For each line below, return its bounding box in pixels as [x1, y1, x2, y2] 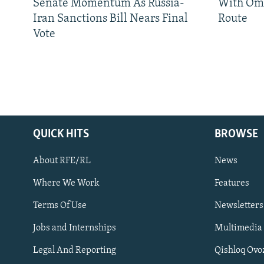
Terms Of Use [33, 200, 87, 210]
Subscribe [11, 196, 52, 207]
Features [214, 178, 249, 188]
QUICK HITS [33, 128, 89, 140]
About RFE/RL [33, 156, 91, 166]
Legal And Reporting [33, 245, 116, 255]
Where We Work [33, 178, 100, 188]
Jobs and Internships [33, 223, 116, 233]
